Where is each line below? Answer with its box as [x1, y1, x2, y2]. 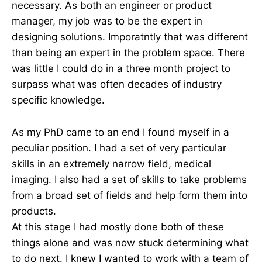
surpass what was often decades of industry [12, 78, 222, 91]
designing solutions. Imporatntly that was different [12, 31, 248, 43]
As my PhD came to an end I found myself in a [12, 126, 229, 138]
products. [12, 205, 56, 217]
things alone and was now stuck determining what [12, 236, 249, 249]
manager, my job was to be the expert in [12, 15, 202, 27]
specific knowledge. [12, 94, 105, 106]
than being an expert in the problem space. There [12, 47, 245, 59]
